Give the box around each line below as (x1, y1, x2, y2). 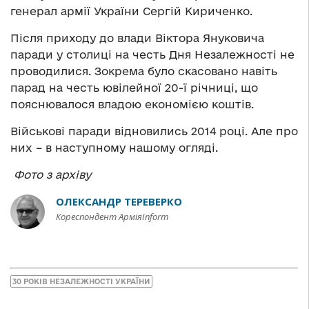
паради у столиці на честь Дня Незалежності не (10, 48, 295, 61)
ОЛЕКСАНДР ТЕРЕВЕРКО (56, 194, 182, 208)
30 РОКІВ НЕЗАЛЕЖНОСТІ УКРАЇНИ (12, 277, 150, 286)
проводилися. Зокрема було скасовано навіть (10, 64, 277, 77)
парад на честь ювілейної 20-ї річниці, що (10, 81, 258, 94)
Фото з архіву (14, 168, 91, 181)
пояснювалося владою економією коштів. (10, 97, 254, 110)
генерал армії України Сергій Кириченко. (10, 4, 252, 17)
